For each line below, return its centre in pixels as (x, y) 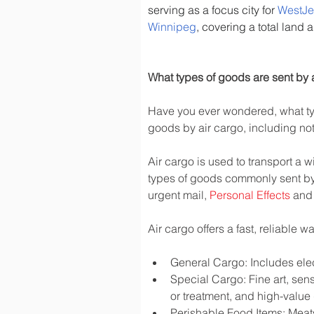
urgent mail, (179, 195)
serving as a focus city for (213, 10)
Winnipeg (172, 27)
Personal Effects (250, 195)
